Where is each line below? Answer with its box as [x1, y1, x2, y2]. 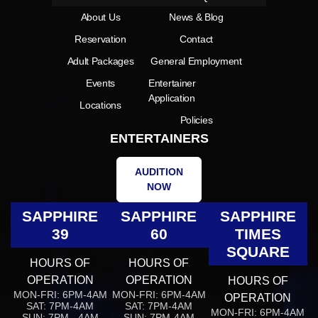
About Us [80, 11, 121, 23]
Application [148, 92, 195, 104]
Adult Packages [67, 55, 134, 67]
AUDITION [135, 166, 183, 178]
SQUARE [226, 243, 290, 261]
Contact [180, 33, 213, 45]
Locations [79, 99, 121, 111]
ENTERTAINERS [109, 131, 209, 146]
